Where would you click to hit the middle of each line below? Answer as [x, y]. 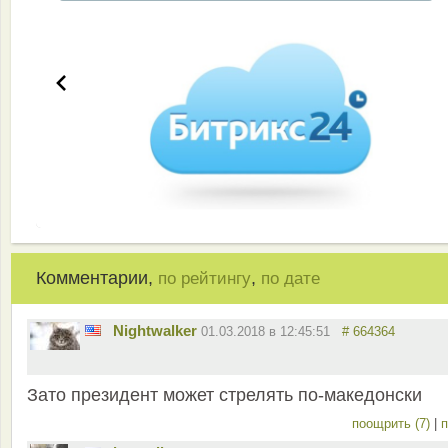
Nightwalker [155, 330]
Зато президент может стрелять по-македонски [224, 394]
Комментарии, [97, 277]
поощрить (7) [393, 423]
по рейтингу [204, 278]
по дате [290, 278]
